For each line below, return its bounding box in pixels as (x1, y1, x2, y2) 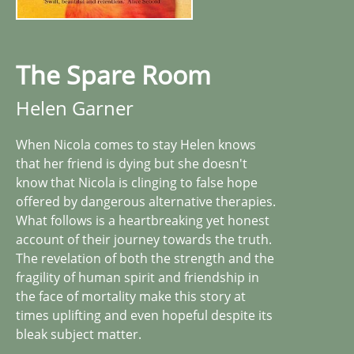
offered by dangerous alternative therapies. (16, 192, 276, 210)
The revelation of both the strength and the (16, 249, 274, 267)
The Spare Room (16, 57, 211, 92)
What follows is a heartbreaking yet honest (16, 211, 269, 229)
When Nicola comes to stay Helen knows (16, 135, 256, 153)
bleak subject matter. (16, 325, 141, 343)
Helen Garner (16, 94, 134, 121)
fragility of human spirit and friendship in (16, 268, 259, 286)
